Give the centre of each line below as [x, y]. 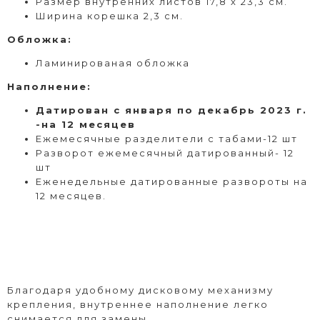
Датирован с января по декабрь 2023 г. [171, 110]
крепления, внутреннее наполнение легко [138, 304]
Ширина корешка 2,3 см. [110, 15]
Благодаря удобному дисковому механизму [140, 290]
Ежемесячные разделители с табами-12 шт [167, 138]
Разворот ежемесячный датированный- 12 [165, 152]
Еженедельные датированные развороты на [172, 181]
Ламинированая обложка [113, 62]
